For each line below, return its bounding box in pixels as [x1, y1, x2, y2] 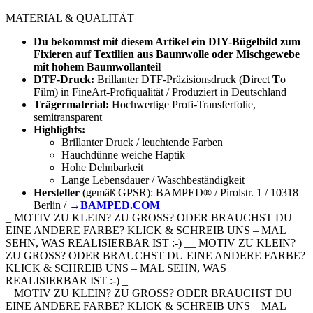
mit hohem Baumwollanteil [34, 60, 161, 73]
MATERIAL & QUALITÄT [6, 11, 134, 24]
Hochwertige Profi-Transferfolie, [109, 98, 256, 110]
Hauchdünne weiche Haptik [61, 148, 185, 161]
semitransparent [34, 110, 102, 123]
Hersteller [34, 186, 82, 198]
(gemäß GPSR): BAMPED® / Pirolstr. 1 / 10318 [82, 186, 298, 198]
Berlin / [34, 198, 69, 211]
